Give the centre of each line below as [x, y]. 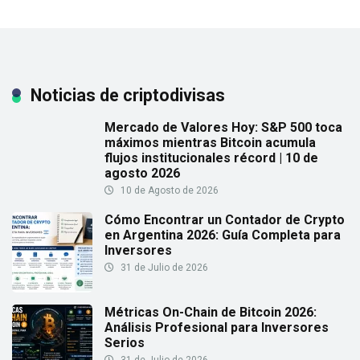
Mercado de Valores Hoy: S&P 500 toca [223, 128]
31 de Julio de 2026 [163, 268]
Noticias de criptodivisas [128, 96]
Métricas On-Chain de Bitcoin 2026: [211, 313]
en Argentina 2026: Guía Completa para [223, 235]
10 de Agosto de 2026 [168, 191]
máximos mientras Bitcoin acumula [210, 143]
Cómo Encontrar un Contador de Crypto [225, 220]
